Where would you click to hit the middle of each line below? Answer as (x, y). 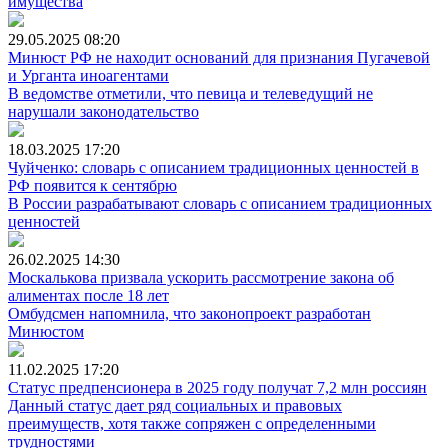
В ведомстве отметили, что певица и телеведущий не (190, 93)
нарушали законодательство (103, 111)
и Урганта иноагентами (88, 75)
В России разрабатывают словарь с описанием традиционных (220, 203)
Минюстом (46, 331)
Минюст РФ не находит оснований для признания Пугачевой (219, 57)
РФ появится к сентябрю (92, 185)
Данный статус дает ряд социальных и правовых (175, 405)
